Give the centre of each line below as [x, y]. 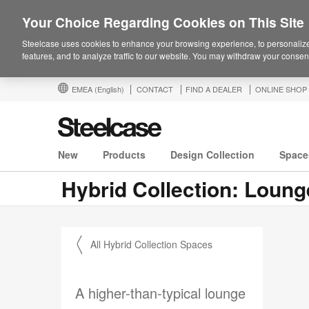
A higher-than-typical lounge [160, 293]
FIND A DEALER [214, 89]
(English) [109, 89]
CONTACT [155, 89]
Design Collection [212, 155]
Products [124, 155]
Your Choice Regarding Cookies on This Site [163, 22]
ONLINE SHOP [281, 89]
